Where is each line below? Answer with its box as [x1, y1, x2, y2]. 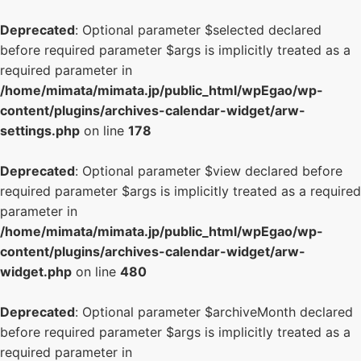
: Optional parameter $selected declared [75, 22, 322, 38]
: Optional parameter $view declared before [75, 163, 342, 179]
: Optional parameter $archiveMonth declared [75, 304, 353, 320]
